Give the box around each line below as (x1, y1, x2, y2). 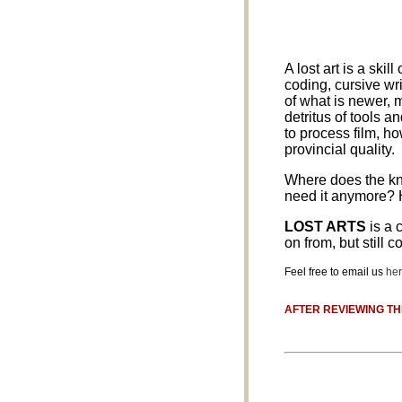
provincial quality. (284, 142, 395, 157)
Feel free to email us (284, 266, 386, 278)
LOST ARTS (284, 219, 366, 234)
